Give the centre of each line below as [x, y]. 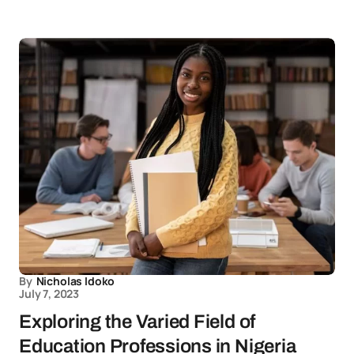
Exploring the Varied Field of [137, 322]
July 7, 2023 [49, 294]
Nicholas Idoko [75, 281]
